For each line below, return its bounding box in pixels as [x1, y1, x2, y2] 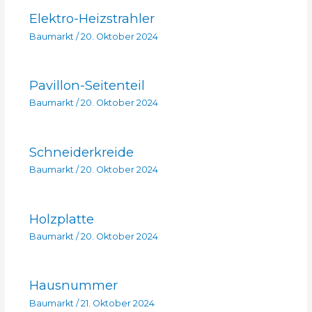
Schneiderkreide [29, 143, 134, 160]
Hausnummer [29, 277, 118, 294]
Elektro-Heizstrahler [29, 10, 155, 27]
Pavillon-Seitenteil [29, 77, 145, 93]
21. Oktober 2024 [80, 297, 155, 309]
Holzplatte [29, 210, 94, 227]
